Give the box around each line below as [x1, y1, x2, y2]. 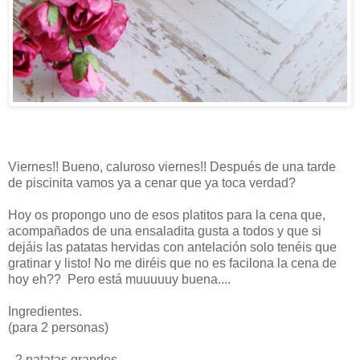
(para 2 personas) [8, 320, 108, 334]
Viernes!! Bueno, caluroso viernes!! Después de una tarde [8, 159, 336, 174]
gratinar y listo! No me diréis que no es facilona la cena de [8, 256, 337, 270]
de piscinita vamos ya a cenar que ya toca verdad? [8, 175, 296, 190]
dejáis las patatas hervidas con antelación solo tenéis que [8, 239, 337, 254]
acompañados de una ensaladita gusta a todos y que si [8, 223, 321, 238]
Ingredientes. [8, 304, 82, 318]
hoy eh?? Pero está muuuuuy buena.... [8, 272, 234, 286]
